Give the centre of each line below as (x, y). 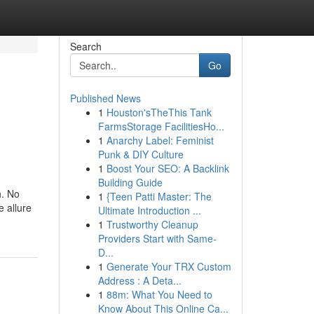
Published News (105, 98)
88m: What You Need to (159, 294)
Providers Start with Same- (157, 238)
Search (86, 46)
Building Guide (130, 182)
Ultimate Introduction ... (149, 210)
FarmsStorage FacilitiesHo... (161, 126)
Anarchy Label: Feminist (160, 140)
